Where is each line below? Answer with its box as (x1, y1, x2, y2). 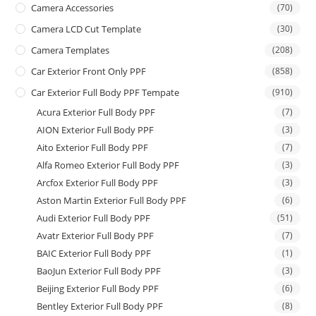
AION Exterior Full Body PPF (37, 123, 154, 137)
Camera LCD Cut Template (31, 23, 142, 36)
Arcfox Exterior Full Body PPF (37, 176, 159, 190)
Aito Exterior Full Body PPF (37, 141, 149, 154)
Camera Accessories (31, 1, 114, 15)
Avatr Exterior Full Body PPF (37, 229, 154, 243)
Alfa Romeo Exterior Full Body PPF (37, 159, 180, 172)
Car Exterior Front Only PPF (31, 65, 147, 78)
